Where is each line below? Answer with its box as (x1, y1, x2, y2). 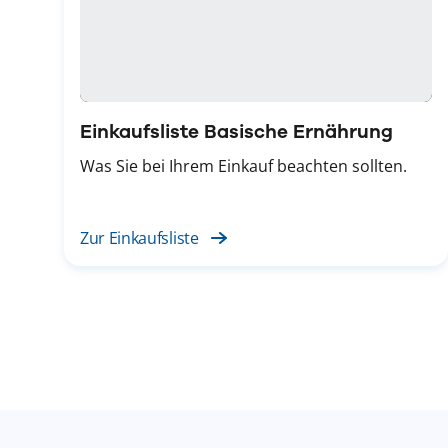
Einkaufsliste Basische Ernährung (80, 119, 393, 143)
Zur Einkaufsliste (80, 226, 199, 249)
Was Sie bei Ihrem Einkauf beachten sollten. (80, 154, 407, 177)
